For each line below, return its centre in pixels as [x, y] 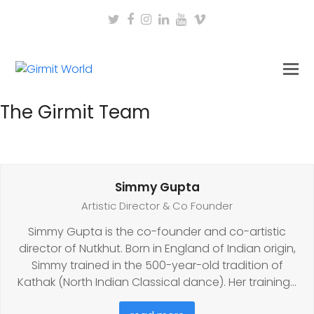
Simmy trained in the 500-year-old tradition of [157, 265]
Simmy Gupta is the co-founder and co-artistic [157, 232]
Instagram [184, 19]
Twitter [140, 19]
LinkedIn [193, 19]
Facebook [165, 19]
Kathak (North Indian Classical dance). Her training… [157, 282]
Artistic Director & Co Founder [157, 206]
